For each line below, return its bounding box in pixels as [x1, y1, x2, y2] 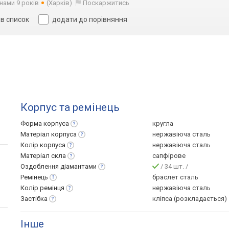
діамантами [60, 163, 97, 170]
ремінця [40, 184, 64, 192]
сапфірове [152, 152, 186, 159]
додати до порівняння [52, 15, 128, 24]
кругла [152, 120, 173, 127]
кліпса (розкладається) [152, 195, 227, 202]
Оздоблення [20, 163, 60, 170]
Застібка [20, 195, 48, 202]
